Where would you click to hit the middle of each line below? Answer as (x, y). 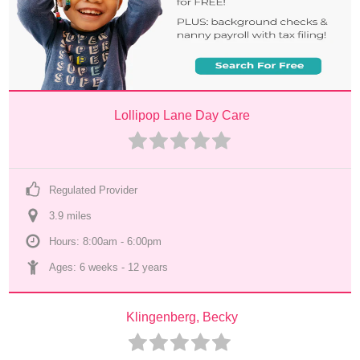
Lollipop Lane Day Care (182, 115)
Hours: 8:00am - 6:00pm (106, 241)
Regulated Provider (94, 190)
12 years (148, 267)
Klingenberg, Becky (182, 317)
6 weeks (99, 267)
